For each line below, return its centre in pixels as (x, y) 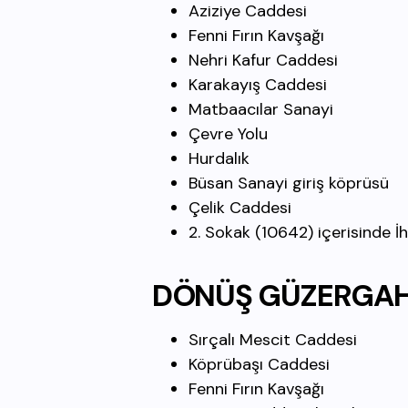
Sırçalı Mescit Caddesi (273, 340)
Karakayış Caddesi (258, 85)
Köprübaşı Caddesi (259, 364)
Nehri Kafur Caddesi (263, 60)
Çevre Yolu (228, 134)
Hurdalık (219, 158)
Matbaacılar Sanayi (261, 109)
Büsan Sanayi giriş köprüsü (289, 183)
